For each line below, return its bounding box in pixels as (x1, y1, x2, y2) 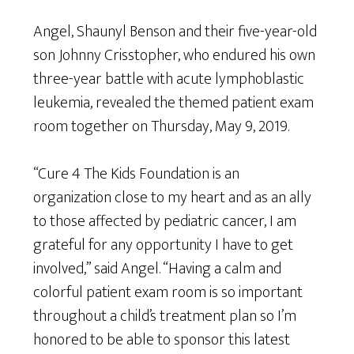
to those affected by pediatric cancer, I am (33, 207, 297, 235)
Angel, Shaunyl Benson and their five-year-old (33, 17, 318, 45)
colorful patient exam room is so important (33, 278, 303, 306)
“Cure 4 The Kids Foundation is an (33, 160, 240, 187)
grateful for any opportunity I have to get (33, 231, 294, 258)
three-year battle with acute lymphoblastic (33, 65, 305, 92)
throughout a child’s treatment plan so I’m (33, 302, 297, 330)
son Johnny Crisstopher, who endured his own (33, 41, 316, 69)
